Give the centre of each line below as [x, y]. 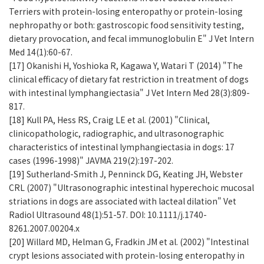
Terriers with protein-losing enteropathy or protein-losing [126, 11]
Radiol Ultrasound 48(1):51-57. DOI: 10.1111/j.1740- [108, 215]
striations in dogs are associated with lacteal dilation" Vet [123, 201]
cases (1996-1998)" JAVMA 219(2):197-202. [91, 161]
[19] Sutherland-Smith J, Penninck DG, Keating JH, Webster [126, 174]
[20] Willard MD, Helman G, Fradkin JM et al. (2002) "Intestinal [129, 242]
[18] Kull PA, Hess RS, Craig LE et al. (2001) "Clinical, [109, 120]
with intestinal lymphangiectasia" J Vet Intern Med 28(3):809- [129, 93]
